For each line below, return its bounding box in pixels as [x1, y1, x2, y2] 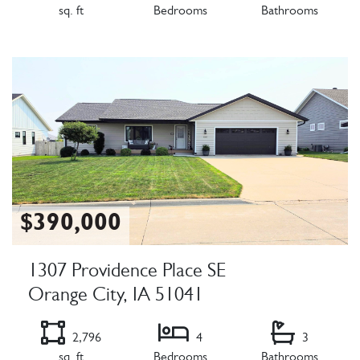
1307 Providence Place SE [28, 264, 226, 284]
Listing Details [11, 41, 94, 56]
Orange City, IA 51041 [28, 288, 203, 308]
